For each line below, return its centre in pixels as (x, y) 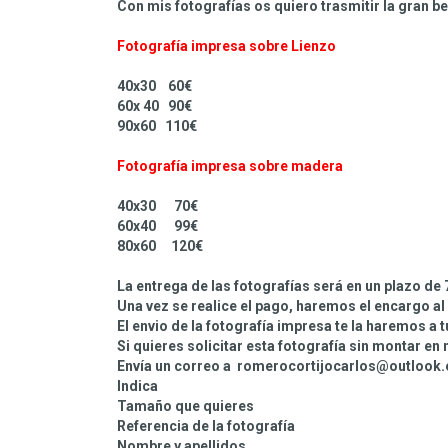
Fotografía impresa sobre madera (231, 166)
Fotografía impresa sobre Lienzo (228, 46)
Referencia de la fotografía (207, 426)
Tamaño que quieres (185, 406)
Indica (139, 386)
